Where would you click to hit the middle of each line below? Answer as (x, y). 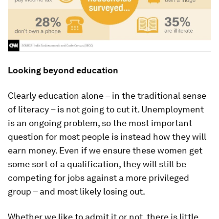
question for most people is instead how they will (107, 136)
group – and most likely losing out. (77, 191)
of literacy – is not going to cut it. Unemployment (106, 109)
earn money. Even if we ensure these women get (105, 150)
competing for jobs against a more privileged (99, 177)
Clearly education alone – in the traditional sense (107, 95)
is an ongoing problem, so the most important (100, 123)
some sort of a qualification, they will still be (97, 164)
